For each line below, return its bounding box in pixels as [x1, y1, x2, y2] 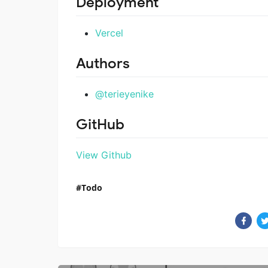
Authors [76, 54, 130, 72]
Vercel [95, 26, 123, 39]
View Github [76, 149, 132, 162]
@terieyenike [95, 88, 154, 100]
